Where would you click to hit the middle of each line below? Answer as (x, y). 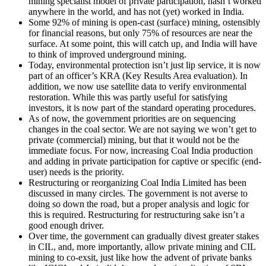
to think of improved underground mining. (107, 55)
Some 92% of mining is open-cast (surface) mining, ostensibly (144, 23)
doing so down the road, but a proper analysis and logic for (139, 204)
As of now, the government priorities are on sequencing (132, 119)
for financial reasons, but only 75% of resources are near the (140, 33)
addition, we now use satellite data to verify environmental (137, 87)
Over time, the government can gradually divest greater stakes (144, 236)
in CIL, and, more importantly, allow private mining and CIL (142, 247)
